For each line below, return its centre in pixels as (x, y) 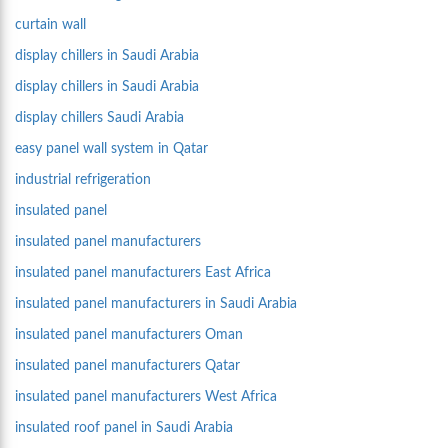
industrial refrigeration (83, 180)
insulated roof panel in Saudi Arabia (124, 428)
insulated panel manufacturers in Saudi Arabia (156, 304)
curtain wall (50, 25)
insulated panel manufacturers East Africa (143, 273)
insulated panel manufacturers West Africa (146, 397)
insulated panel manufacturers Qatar (127, 366)
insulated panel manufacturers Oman (129, 335)
